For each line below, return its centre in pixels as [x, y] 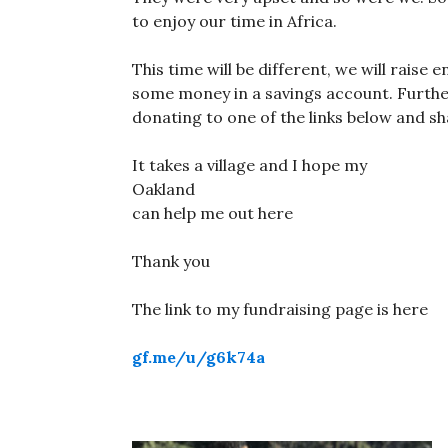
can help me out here [212, 213]
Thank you [171, 261]
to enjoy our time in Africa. [234, 21]
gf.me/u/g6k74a [198, 357]
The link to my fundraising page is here [280, 309]
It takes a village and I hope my [249, 165]
